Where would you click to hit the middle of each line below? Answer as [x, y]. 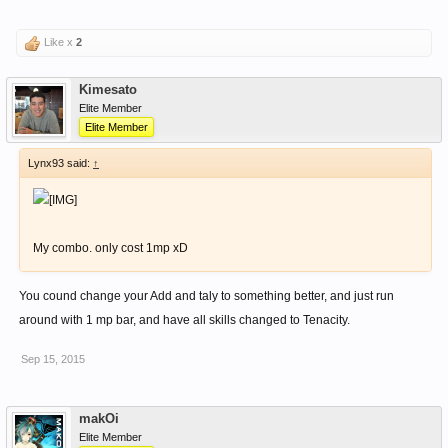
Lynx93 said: [60, 163]
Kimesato [108, 89]
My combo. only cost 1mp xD [110, 248]
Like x [58, 42]
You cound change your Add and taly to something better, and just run [206, 296]
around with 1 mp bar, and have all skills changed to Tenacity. [184, 320]
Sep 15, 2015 [53, 359]
